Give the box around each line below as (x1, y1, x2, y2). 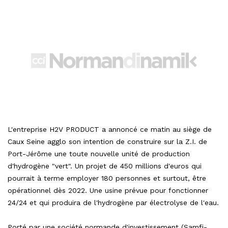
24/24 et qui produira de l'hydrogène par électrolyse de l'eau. (8, 198, 219, 207)
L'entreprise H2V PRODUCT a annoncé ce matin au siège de (8, 125, 212, 133)
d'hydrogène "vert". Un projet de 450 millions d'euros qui (8, 161, 202, 170)
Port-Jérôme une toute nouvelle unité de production (8, 149, 190, 158)
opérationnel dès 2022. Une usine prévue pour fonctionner (8, 186, 208, 194)
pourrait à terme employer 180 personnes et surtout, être (8, 174, 206, 182)
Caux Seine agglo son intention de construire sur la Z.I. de (8, 137, 207, 146)
